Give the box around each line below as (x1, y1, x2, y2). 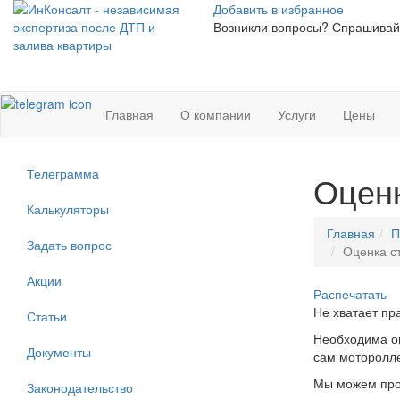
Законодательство (27, 379, 133, 397)
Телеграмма (27, 164, 99, 183)
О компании (180, 105, 251, 124)
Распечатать (313, 285, 387, 304)
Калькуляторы (27, 200, 109, 219)
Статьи (27, 307, 67, 326)
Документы (27, 343, 91, 362)
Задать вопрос (27, 236, 112, 254)
